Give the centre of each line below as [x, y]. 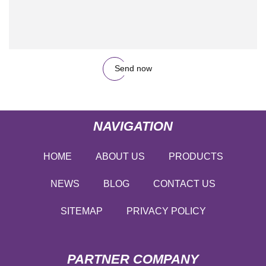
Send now [133, 69]
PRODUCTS [196, 156]
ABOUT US [120, 156]
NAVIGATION [133, 126]
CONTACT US [184, 183]
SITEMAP [81, 211]
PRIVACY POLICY [166, 211]
